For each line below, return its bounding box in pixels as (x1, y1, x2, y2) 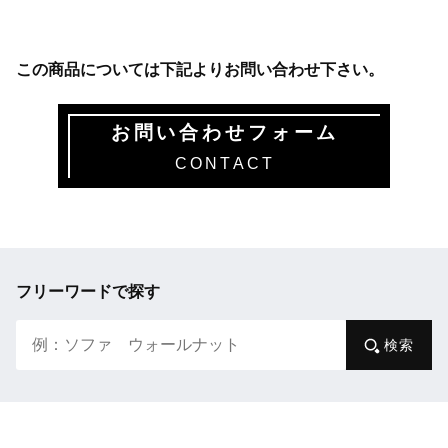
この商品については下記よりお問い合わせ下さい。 (16, 61, 384, 78)
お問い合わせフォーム (110, 122, 340, 143)
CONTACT (174, 155, 276, 172)
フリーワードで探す (16, 283, 160, 300)
